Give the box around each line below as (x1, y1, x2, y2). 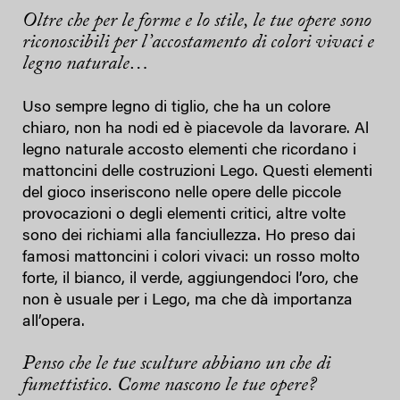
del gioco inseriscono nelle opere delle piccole (22, 185, 341, 202)
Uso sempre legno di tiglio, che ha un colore (22, 99, 330, 116)
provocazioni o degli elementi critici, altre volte (22, 206, 346, 223)
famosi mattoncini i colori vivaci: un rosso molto (22, 249, 360, 266)
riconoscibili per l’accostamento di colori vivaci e (22, 32, 374, 53)
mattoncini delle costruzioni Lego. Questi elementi (22, 163, 372, 180)
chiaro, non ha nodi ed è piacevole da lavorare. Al (22, 121, 369, 137)
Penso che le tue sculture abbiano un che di (22, 354, 330, 374)
